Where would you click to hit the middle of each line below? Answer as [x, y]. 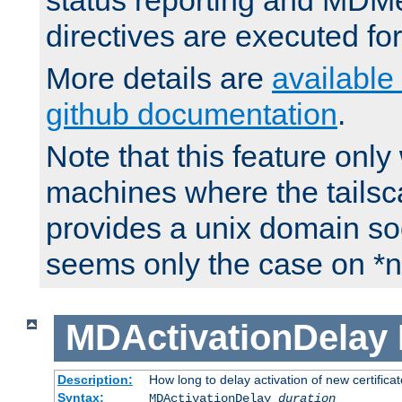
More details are [159, 79]
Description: [95, 379]
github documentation [192, 114]
